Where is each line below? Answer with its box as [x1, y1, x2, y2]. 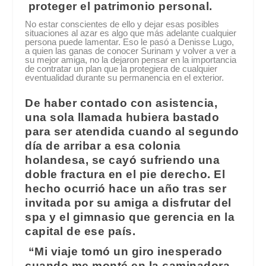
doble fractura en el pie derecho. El [25, 167, 226, 180]
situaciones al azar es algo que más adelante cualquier [25, 27, 237, 38]
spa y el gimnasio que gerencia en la [25, 210, 235, 223]
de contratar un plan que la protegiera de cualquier [25, 63, 218, 74]
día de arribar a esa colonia [25, 139, 181, 152]
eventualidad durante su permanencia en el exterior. [25, 72, 224, 83]
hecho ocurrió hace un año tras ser [25, 182, 227, 195]
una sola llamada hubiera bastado [25, 110, 220, 123]
